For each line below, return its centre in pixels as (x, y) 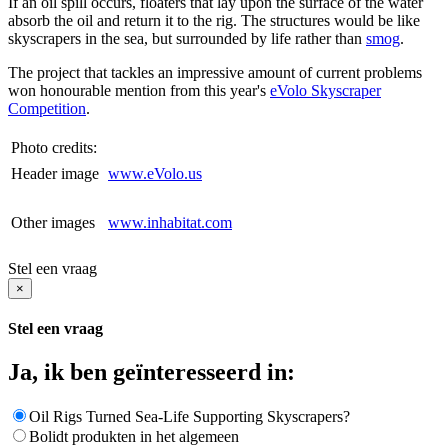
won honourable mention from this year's (139, 90)
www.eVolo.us (155, 173)
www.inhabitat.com (170, 222)
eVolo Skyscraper (325, 90)
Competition (47, 108)
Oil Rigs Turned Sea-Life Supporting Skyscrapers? (189, 417)
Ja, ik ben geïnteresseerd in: (151, 372)
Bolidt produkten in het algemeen (134, 437)
